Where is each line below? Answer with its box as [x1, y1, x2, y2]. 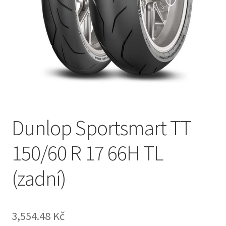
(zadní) [11, 164, 66, 191]
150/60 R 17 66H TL [11, 139, 163, 166]
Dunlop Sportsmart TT [11, 114, 191, 141]
